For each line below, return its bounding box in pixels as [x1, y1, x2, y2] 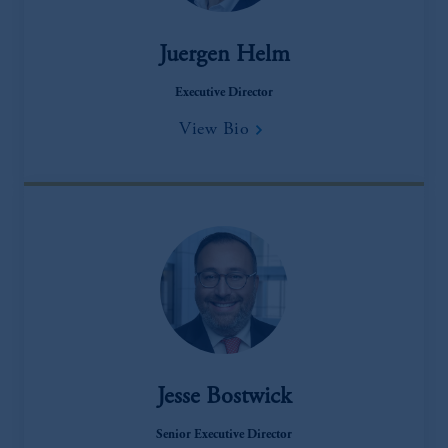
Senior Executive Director [156, 429, 292, 443]
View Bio [179, 121, 249, 140]
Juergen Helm [158, 44, 290, 69]
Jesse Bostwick [156, 386, 292, 411]
